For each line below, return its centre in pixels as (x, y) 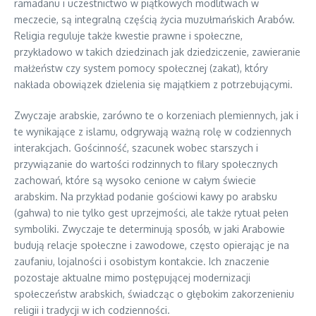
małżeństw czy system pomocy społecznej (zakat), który (141, 68)
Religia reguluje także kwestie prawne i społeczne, (128, 36)
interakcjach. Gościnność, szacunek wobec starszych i (136, 148)
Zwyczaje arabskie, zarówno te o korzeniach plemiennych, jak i (156, 115)
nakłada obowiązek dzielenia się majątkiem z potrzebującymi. (153, 84)
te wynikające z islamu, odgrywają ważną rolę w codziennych (153, 132)
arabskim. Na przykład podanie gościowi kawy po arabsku (146, 196)
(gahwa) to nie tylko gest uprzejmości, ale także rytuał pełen (151, 213)
